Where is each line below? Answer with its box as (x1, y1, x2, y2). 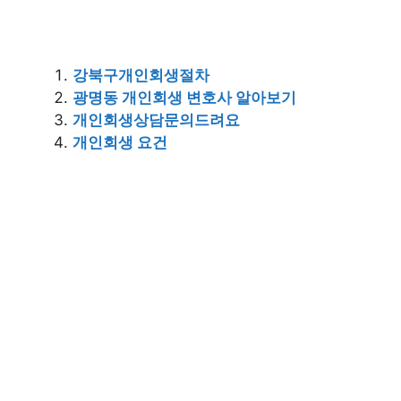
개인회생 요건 (73, 133, 167, 151)
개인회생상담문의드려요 (73, 111, 240, 129)
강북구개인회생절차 (73, 66, 209, 84)
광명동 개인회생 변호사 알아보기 (73, 89, 296, 107)
